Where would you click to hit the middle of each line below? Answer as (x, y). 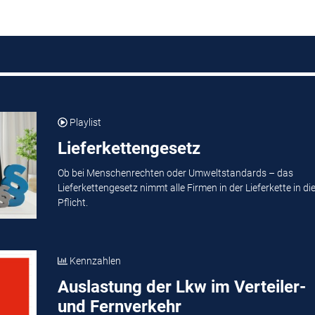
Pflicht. (72, 202)
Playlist (84, 123)
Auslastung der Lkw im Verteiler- (181, 287)
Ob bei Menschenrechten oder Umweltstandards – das (175, 173)
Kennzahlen (94, 261)
